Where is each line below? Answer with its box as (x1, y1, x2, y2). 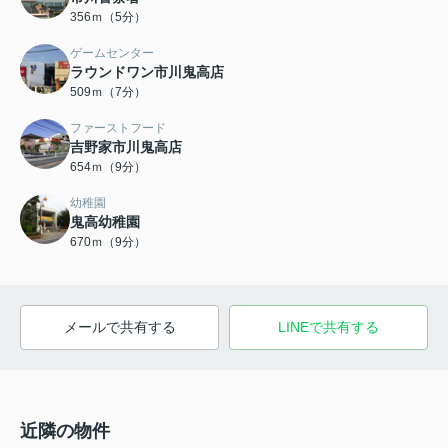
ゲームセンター (70, 45, 154, 60)
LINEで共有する (278, 318, 379, 335)
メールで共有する (63, 318, 176, 335)
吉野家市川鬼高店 (70, 138, 182, 155)
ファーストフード (70, 120, 166, 135)
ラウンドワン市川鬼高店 (70, 63, 224, 80)
